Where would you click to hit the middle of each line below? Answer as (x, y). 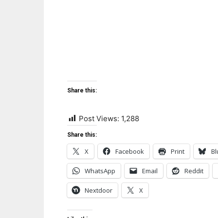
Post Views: (99, 119)
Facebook (130, 152)
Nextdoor (99, 191)
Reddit (194, 171)
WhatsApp (100, 171)
